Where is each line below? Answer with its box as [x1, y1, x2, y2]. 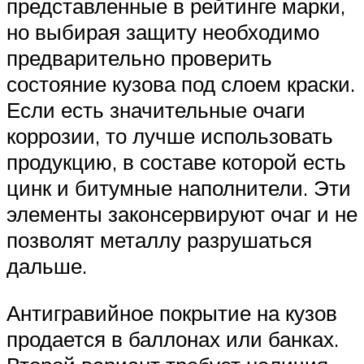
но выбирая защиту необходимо [6, 19, 319, 45]
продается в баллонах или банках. [6, 325, 339, 352]
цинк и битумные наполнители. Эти [6, 175, 351, 201]
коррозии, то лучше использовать [6, 123, 333, 149]
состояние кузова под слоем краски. [6, 71, 355, 97]
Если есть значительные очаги [6, 97, 305, 123]
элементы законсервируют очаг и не [6, 201, 357, 227]
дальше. [6, 253, 87, 279]
